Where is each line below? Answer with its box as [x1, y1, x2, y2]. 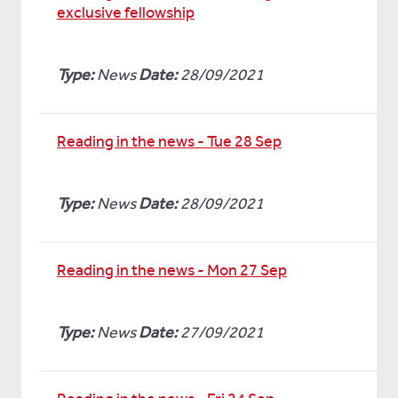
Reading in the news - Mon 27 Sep [57, 260, 287, 280]
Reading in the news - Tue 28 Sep [57, 131, 282, 151]
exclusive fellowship [57, 3, 195, 22]
